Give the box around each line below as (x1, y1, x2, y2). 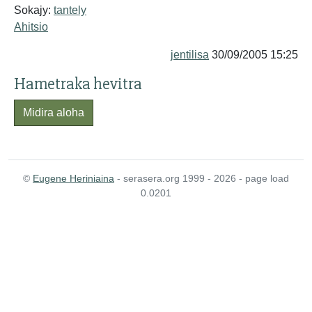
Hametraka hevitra (14, 74, 142, 94)
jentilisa (171, 49, 209, 61)
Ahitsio (14, 21, 48, 33)
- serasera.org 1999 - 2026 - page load (114, 173, 289, 184)
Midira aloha (23, 107, 84, 118)
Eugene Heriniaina (33, 173, 114, 184)
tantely (54, 4, 86, 16)
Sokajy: (14, 4, 54, 16)
